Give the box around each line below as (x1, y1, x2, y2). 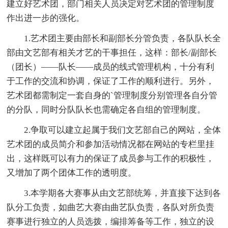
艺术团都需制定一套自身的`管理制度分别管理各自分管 (7, 90, 218, 100)
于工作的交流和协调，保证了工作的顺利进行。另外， (7, 76, 215, 86)
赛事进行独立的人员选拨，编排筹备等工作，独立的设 (7, 216, 215, 226)
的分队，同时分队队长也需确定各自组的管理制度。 (7, 104, 206, 115)
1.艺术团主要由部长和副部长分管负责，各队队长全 (7, 33, 221, 43)
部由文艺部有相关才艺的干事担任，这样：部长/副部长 (7, 47, 217, 58)
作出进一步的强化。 (7, 13, 85, 23)
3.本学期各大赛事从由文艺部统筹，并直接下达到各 (7, 188, 221, 198)
